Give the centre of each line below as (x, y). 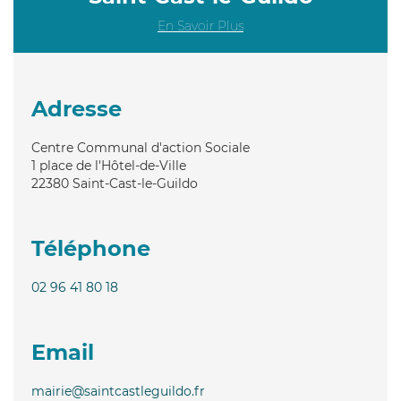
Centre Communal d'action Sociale (141, 147)
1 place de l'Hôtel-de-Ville (109, 165)
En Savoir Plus (200, 26)
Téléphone (91, 248)
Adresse (77, 108)
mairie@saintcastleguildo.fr (118, 391)
